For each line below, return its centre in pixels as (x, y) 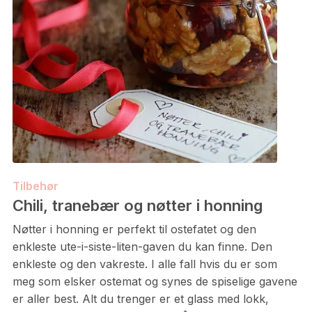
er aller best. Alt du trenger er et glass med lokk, (140, 299)
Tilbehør (35, 186)
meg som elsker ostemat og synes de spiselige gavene (155, 281)
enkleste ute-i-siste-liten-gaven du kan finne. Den (142, 247)
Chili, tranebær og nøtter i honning (137, 205)
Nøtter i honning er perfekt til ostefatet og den (134, 229)
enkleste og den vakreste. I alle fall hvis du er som (145, 264)
